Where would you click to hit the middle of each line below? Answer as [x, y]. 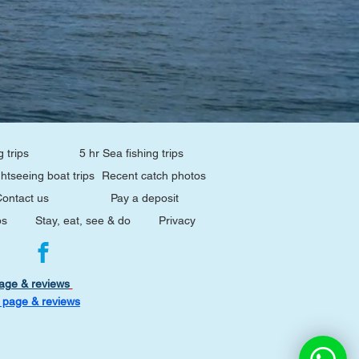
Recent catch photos [153, 175]
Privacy [177, 220]
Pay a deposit [144, 198]
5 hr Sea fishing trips [132, 153]
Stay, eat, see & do [83, 220]
